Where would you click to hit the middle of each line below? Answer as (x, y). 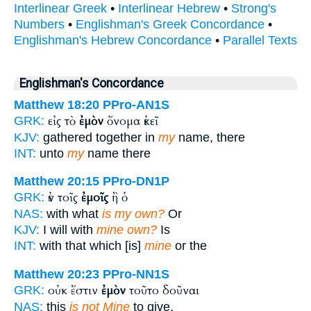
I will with (68, 230)
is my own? (133, 214)
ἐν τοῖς (65, 198)
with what (73, 214)
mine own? (127, 230)
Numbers (39, 24)
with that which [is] (90, 246)
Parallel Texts (260, 40)
